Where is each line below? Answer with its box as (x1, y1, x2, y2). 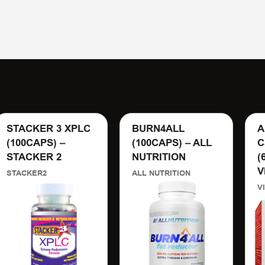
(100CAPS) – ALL (131, 135, 212, 150)
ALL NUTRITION (131, 167, 190, 179)
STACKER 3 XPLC (6, 121, 91, 136)
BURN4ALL (131, 121, 185, 136)
